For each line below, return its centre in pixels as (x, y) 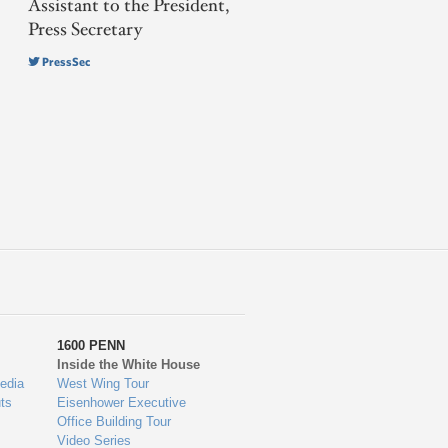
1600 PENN (91, 346)
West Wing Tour (103, 384)
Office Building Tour (114, 422)
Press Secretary (84, 30)
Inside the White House (129, 365)
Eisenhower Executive (122, 403)
